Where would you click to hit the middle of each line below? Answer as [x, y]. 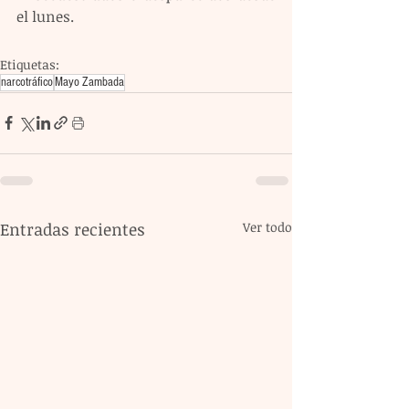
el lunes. [45, 16]
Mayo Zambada [89, 82]
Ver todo [267, 226]
